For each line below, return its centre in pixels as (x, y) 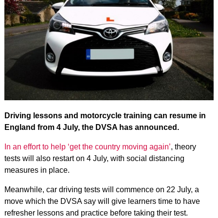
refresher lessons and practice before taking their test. (96, 213)
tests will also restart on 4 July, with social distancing (94, 158)
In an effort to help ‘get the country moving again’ (87, 146)
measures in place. (37, 170)
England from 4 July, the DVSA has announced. (91, 127)
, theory (183, 146)
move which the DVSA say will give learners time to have (102, 201)
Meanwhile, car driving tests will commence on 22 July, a (101, 189)
